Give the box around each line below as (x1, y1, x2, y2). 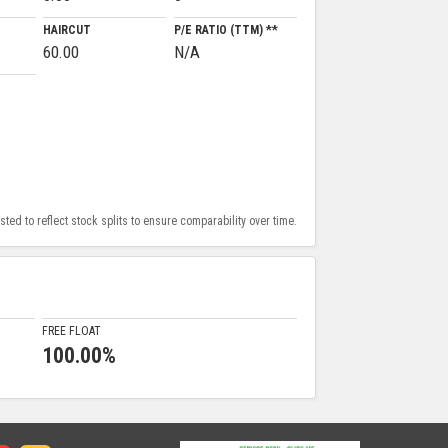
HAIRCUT (43, 23, 92, 38)
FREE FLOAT (41, 323, 101, 338)
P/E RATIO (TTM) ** (173, 23, 278, 38)
